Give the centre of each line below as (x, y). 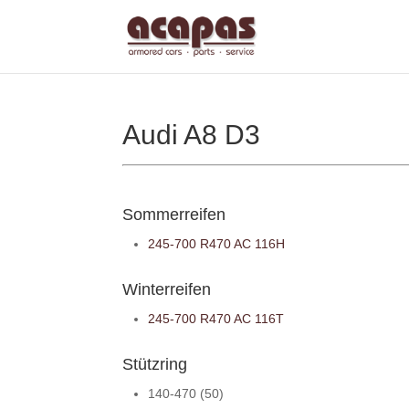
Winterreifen (167, 289)
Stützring (155, 364)
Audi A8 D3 (192, 134)
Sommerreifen (174, 214)
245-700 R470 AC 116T (216, 318)
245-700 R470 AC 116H (217, 243)
